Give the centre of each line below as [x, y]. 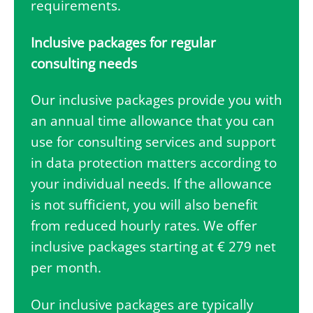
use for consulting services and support [153, 142]
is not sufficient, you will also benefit [144, 205]
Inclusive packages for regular [123, 42]
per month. [66, 268]
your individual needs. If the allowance [151, 184]
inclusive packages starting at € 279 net [153, 247]
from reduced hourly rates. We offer [144, 226]
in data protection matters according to [154, 163]
